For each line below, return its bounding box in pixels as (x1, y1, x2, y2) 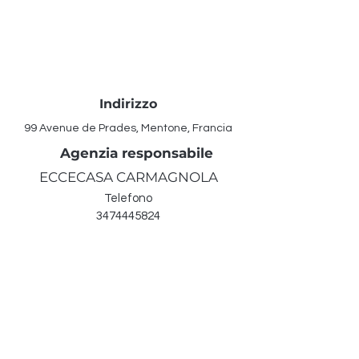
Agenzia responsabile (59, 145, 213, 161)
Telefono (103, 192, 152, 204)
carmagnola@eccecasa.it (58, 254, 199, 266)
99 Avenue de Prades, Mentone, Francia (24, 123, 232, 134)
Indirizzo (99, 96, 157, 111)
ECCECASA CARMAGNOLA (38, 169, 218, 185)
